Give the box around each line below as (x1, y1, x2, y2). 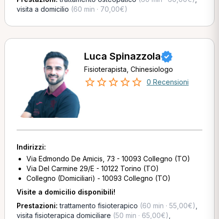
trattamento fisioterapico (59, 201, 138, 210)
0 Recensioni (146, 78, 189, 86)
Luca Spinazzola (84, 50, 161, 62)
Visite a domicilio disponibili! (16, 188, 115, 196)
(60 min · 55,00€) (137, 201, 196, 210)
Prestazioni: (16, 201, 60, 210)
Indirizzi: (16, 143, 46, 151)
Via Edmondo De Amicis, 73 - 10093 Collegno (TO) (26, 154, 190, 163)
